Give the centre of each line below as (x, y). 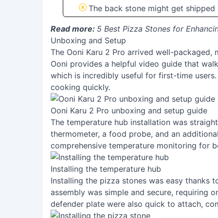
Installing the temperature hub (106, 169)
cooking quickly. (81, 87)
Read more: (74, 29)
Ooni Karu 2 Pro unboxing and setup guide (129, 110)
